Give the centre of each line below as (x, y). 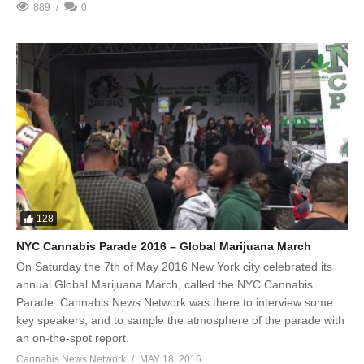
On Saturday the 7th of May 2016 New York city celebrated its (174, 266)
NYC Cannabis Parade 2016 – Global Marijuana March (164, 246)
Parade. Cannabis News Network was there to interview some (175, 302)
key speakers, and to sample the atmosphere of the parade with (180, 320)
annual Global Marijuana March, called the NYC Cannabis (165, 284)
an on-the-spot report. (73, 338)
